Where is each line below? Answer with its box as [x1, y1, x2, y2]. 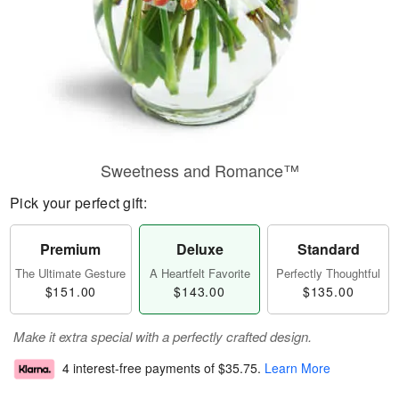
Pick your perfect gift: [10, 192, 147, 213]
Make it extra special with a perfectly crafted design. [13, 327, 312, 346]
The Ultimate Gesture [15, 265, 126, 281]
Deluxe [175, 239, 224, 259]
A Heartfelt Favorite [149, 265, 250, 281]
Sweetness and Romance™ [100, 159, 299, 182]
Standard [297, 239, 360, 259]
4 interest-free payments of [62, 359, 218, 378]
